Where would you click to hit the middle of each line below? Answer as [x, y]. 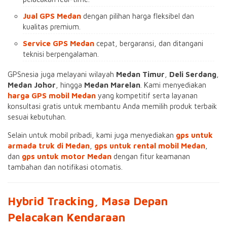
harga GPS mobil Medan [52, 96]
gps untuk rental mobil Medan [150, 146]
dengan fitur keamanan [151, 156]
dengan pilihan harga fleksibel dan [138, 16]
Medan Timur [140, 74]
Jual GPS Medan [52, 16]
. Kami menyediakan [173, 85]
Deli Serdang [193, 74]
